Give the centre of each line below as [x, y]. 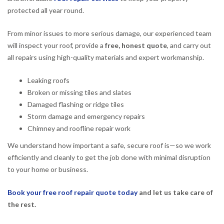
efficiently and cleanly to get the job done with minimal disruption [109, 157]
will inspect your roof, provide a [56, 45]
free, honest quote [136, 45]
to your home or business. [48, 169]
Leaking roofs [48, 80]
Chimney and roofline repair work [79, 128]
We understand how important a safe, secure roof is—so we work [109, 145]
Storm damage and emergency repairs [86, 116]
